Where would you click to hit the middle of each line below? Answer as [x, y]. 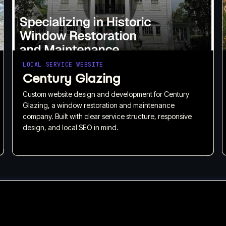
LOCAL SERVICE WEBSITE [63, 64]
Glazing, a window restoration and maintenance [99, 105]
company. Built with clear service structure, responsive [107, 116]
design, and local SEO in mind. [71, 127]
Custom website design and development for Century [106, 94]
